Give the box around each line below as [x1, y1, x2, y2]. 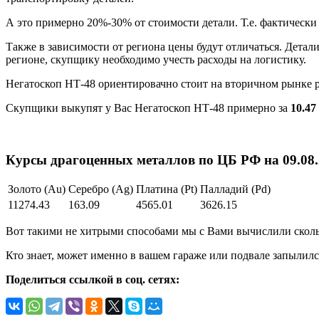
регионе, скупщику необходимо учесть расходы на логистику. [6, 53, 306, 66]
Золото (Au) [8, 183, 66, 196]
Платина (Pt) [136, 183, 197, 196]
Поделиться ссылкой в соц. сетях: [6, 273, 179, 286]
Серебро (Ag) [68, 183, 133, 196]
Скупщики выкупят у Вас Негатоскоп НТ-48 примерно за [6, 101, 291, 114]
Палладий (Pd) [200, 183, 271, 196]
